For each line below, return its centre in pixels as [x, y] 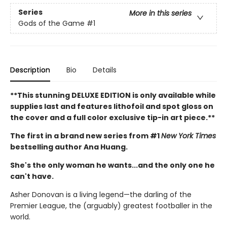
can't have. [32, 177]
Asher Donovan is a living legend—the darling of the [101, 195]
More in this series [160, 13]
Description [30, 70]
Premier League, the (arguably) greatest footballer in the [111, 206]
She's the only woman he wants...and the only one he [112, 165]
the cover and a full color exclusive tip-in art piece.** [112, 118]
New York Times [188, 136]
